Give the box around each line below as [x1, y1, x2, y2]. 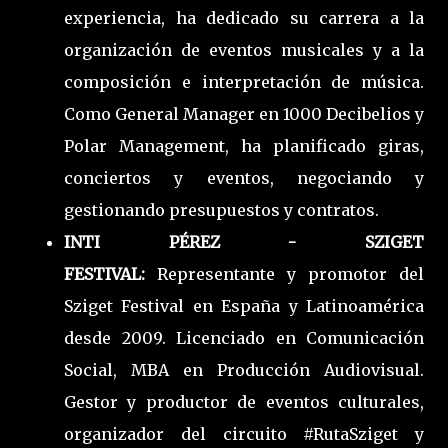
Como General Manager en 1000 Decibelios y [64, 103, 424, 124]
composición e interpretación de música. [64, 71, 424, 92]
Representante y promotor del [157, 263, 424, 284]
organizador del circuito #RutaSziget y [64, 423, 424, 444]
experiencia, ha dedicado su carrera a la [64, 7, 424, 28]
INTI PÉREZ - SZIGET [64, 231, 424, 252]
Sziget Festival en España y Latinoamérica [64, 295, 424, 316]
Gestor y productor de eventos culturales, [64, 391, 424, 412]
